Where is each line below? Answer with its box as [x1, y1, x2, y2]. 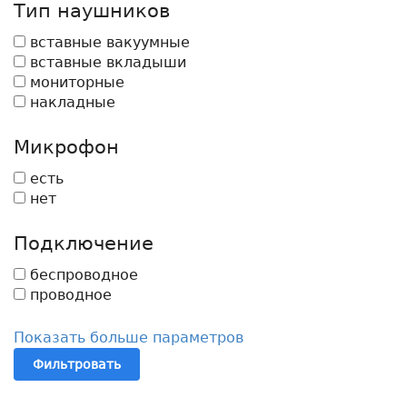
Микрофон [14, 135, 119, 158]
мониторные [25, 73, 124, 91]
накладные [25, 93, 115, 111]
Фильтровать [33, 356, 121, 372]
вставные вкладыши [25, 53, 186, 71]
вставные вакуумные [25, 33, 190, 51]
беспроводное [25, 265, 138, 283]
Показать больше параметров [14, 328, 243, 346]
